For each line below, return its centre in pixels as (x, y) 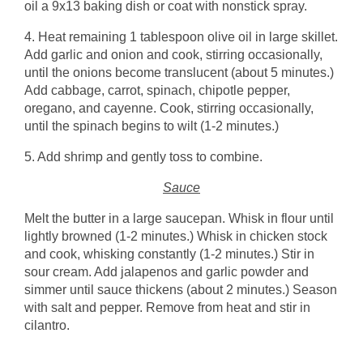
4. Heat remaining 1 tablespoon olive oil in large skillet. (181, 37)
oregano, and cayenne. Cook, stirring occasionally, (169, 109)
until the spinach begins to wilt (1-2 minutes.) (152, 126)
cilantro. (47, 326)
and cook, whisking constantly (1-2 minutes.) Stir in (169, 254)
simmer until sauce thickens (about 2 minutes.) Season (181, 290)
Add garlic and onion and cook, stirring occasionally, (173, 55)
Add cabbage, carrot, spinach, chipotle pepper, (157, 91)
